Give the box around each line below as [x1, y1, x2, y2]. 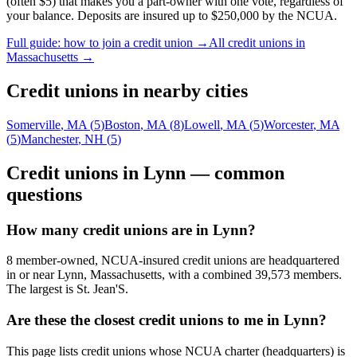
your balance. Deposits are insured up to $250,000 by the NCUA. [6, 8, 337, 22]
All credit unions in [209, 35, 305, 49]
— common [186, 162, 284, 183]
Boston [104, 117, 140, 131]
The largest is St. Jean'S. [6, 282, 128, 296]
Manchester [21, 131, 78, 146]
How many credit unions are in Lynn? [6, 221, 256, 238]
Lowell [184, 117, 220, 131]
